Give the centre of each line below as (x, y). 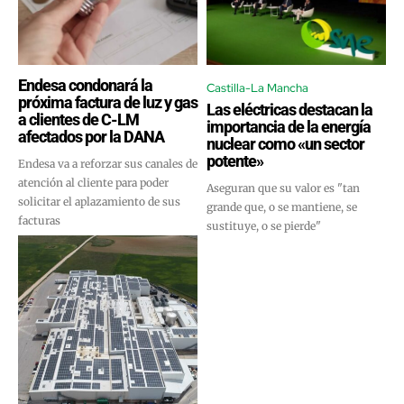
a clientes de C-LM (78, 120)
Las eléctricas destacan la (289, 110)
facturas (39, 221)
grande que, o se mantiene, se (282, 207)
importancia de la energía (289, 127)
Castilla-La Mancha (257, 88)
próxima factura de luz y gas (108, 103)
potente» (235, 161)
